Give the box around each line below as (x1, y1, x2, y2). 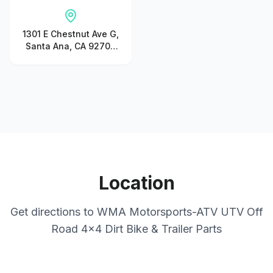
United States (41, 53, 100, 63)
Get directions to (10, 205, 97, 218)
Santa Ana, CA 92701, (25, 41, 116, 51)
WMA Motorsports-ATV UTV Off (96, 205, 263, 218)
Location (98, 172, 175, 194)
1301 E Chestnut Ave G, (23, 29, 119, 39)
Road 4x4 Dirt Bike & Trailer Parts (51, 222, 222, 235)
